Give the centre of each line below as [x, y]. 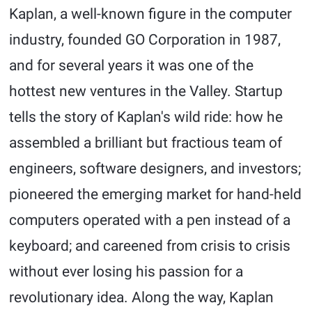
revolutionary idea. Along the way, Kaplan [142, 297]
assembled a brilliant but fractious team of [146, 143]
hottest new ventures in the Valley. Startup [146, 91]
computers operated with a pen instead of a [150, 220]
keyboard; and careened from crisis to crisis [150, 246]
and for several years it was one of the [132, 65]
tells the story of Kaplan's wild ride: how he [146, 117]
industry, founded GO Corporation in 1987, [145, 40]
